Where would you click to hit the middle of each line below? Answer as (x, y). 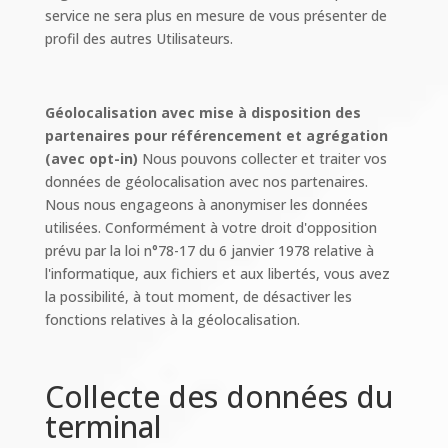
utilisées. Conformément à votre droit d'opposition (210, 227)
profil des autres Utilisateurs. (138, 38)
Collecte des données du (219, 396)
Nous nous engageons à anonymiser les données (206, 204)
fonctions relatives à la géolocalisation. (172, 319)
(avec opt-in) (93, 158)
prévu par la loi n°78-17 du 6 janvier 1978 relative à (209, 250)
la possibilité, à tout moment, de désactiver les (198, 296)
